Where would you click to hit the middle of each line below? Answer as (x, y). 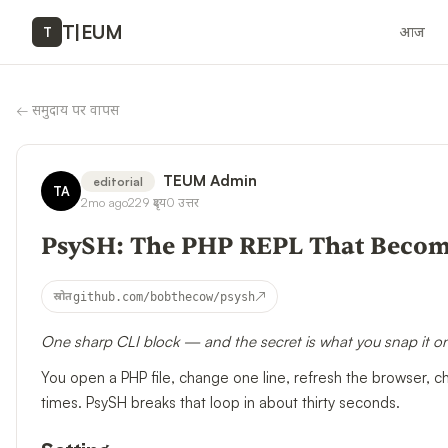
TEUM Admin (210, 180)
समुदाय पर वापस (75, 109)
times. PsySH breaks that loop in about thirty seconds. (220, 403)
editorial (118, 181)
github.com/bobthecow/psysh (163, 296)
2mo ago (104, 202)
